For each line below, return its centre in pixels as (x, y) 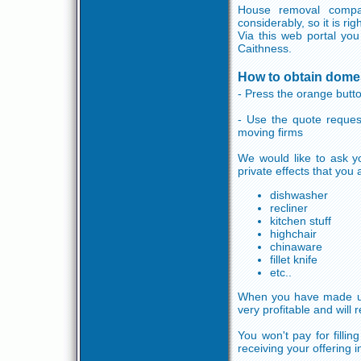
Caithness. (265, 48)
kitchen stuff (301, 221)
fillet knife (294, 259)
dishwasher (299, 195)
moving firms (270, 132)
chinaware (296, 247)
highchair (293, 234)
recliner (289, 208)
